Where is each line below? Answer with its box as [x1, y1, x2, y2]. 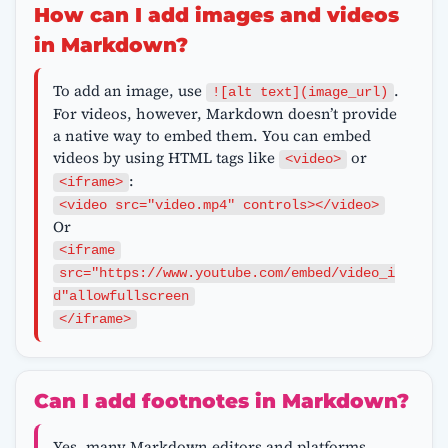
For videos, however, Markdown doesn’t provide [52, 102, 397, 124]
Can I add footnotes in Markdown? [33, 389, 409, 414]
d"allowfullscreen [52, 288, 189, 304]
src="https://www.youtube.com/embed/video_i [58, 265, 395, 281]
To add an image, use [52, 79, 206, 101]
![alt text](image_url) [211, 84, 388, 100]
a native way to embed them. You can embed [52, 124, 371, 146]
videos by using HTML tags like [52, 146, 279, 168]
